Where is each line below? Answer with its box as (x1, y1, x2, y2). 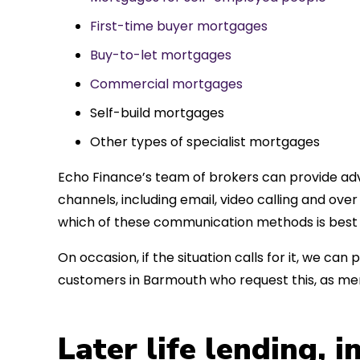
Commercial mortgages (90, 74, 243, 93)
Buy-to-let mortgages (90, 45, 231, 64)
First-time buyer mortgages (90, 16, 268, 35)
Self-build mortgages (90, 103, 224, 122)
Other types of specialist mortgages (90, 132, 320, 151)
